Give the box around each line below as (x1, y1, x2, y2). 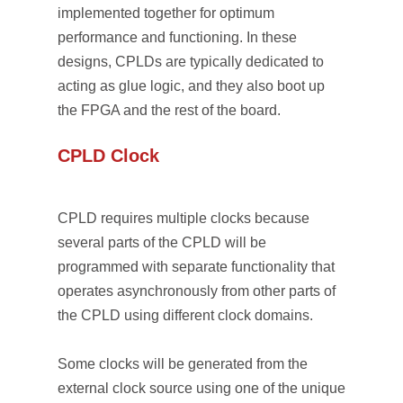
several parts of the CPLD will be (58, 235, 266, 250)
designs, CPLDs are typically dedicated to (58, 54, 324, 69)
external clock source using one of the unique (58, 381, 345, 396)
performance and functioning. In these (58, 30, 297, 45)
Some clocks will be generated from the (58, 356, 308, 372)
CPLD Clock (58, 146, 159, 166)
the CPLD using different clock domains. (58, 308, 313, 323)
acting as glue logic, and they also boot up (58, 78, 325, 94)
